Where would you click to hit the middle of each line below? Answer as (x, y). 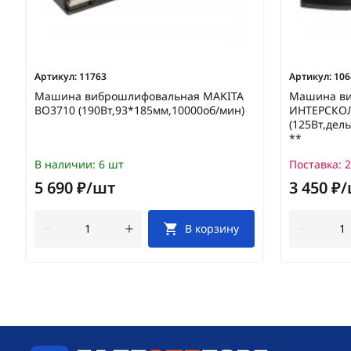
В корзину (212, 228)
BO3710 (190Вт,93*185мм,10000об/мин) (139, 110)
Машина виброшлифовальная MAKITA (139, 96)
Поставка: (315, 164)
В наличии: (65, 164)
